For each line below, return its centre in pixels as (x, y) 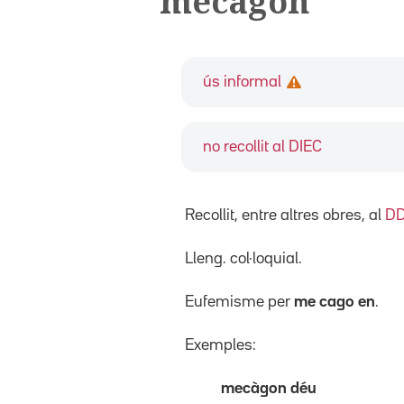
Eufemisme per (239, 302)
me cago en (335, 302)
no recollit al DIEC (262, 147)
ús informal (242, 82)
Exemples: (220, 345)
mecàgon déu (271, 388)
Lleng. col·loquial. (243, 258)
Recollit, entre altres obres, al (285, 215)
